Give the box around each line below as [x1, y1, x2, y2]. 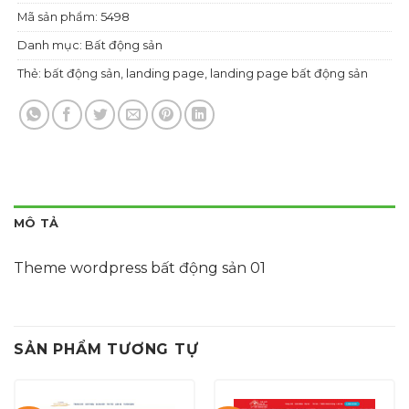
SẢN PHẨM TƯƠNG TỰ [14, 341, 199, 359]
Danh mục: [17, 38, 86, 53]
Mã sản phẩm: [17, 10, 101, 25]
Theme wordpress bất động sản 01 [14, 259, 266, 278]
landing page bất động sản [210, 67, 369, 81]
